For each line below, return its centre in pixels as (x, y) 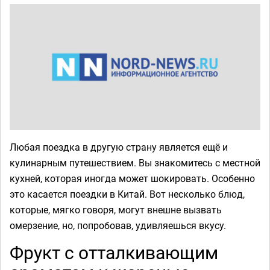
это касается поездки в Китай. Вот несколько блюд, (127, 194)
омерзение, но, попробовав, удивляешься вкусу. (118, 225)
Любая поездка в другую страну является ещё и (119, 147)
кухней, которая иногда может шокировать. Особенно (132, 178)
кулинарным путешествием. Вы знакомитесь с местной (135, 162)
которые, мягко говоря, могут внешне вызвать (116, 209)
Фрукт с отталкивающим (114, 252)
